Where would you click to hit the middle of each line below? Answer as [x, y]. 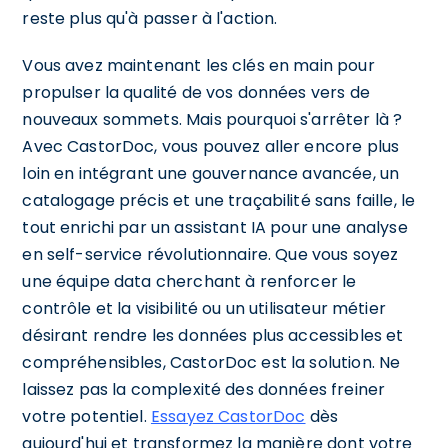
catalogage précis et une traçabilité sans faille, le [219, 200]
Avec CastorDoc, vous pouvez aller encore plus [211, 146]
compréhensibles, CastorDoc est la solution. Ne [211, 362]
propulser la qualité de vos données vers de [196, 92]
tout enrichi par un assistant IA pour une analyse [215, 227]
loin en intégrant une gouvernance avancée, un [211, 173]
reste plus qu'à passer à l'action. [150, 18]
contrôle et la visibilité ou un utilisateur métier [204, 308]
